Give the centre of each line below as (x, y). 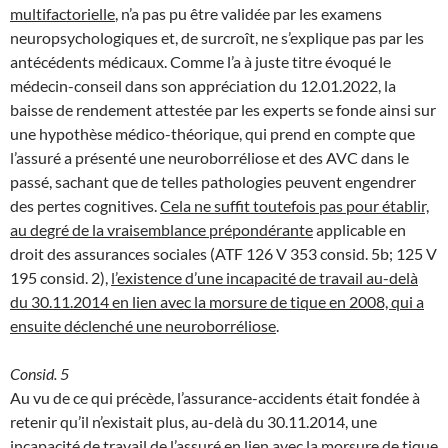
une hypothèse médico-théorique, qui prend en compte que (212, 133)
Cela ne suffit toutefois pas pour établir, (294, 205)
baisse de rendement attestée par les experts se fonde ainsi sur (223, 109)
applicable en (359, 229)
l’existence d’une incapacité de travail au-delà (264, 277)
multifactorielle (62, 13)
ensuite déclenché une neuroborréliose (143, 325)
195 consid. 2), (60, 277)
